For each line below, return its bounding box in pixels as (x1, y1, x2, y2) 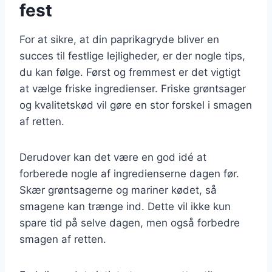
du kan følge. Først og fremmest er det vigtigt (19, 66, 240, 78)
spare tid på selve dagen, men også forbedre (19, 216, 240, 229)
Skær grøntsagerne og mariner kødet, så (19, 183, 217, 196)
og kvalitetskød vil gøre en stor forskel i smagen (19, 98, 252, 111)
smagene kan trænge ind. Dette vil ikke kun (19, 200, 231, 212)
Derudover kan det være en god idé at (19, 151, 206, 163)
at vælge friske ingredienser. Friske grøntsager (19, 82, 246, 95)
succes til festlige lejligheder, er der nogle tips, (19, 49, 245, 62)
